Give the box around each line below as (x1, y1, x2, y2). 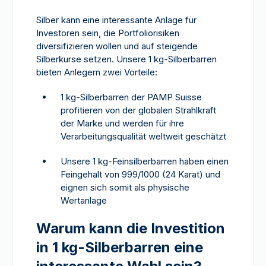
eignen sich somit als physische (61, 182, 189, 193)
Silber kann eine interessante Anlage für (36, 14, 197, 26)
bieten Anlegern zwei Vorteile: (36, 66, 157, 78)
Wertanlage (61, 195, 107, 206)
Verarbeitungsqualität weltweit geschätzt (61, 131, 226, 142)
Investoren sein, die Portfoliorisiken (36, 27, 179, 39)
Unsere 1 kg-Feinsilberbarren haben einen (61, 156, 229, 167)
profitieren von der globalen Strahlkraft (61, 104, 216, 116)
